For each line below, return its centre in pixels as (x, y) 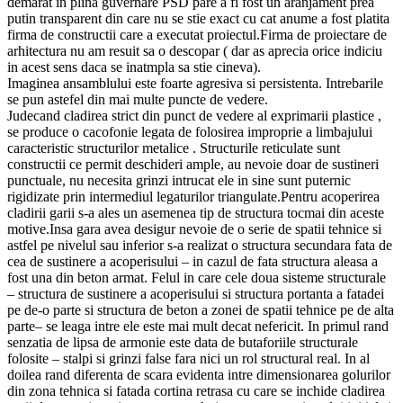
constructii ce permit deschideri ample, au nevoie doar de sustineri (193, 165)
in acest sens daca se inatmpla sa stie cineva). (134, 67)
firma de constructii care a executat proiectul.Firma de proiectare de (197, 35)
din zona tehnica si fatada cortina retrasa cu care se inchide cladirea (196, 391)
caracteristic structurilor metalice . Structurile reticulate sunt (174, 148)
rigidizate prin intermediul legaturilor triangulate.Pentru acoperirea (193, 197)
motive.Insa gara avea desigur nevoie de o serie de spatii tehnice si (194, 229)
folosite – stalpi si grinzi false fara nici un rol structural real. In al (188, 359)
